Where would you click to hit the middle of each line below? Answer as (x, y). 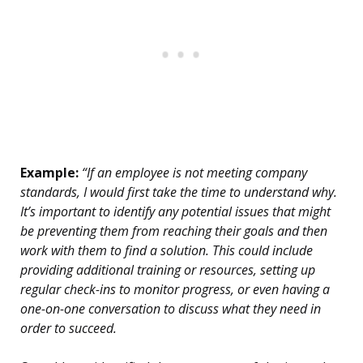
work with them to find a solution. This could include (167, 251)
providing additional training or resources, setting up (168, 270)
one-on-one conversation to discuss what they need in (171, 309)
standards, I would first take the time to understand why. (179, 192)
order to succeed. (68, 329)
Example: (49, 173)
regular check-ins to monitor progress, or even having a (175, 290)
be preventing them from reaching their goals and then (174, 231)
